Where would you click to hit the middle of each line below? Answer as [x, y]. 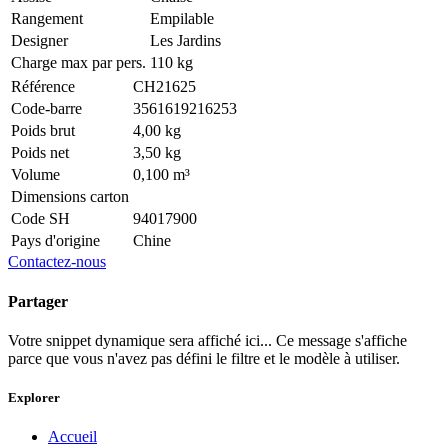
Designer [39, 41]
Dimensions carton [70, 197]
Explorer [34, 397]
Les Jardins [185, 41]
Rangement [47, 19]
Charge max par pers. [78, 63]
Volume [35, 175]
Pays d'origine [55, 241]
